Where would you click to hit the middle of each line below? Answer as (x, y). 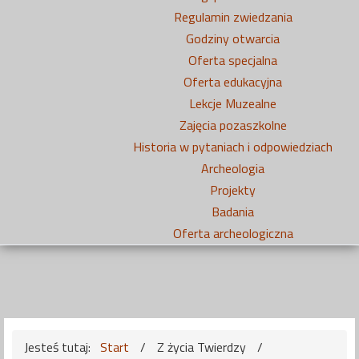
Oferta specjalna (233, 60)
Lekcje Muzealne (233, 103)
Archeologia (233, 168)
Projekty (233, 190)
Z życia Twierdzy (203, 347)
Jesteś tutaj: (61, 347)
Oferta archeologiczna (233, 233)
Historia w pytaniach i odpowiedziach (233, 147)
